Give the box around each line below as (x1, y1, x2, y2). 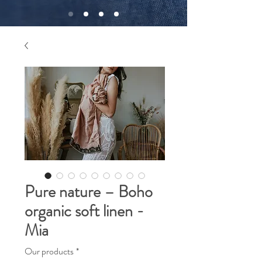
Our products (25, 244, 74, 258)
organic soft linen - (25, 199, 144, 223)
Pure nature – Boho (25, 180, 153, 204)
